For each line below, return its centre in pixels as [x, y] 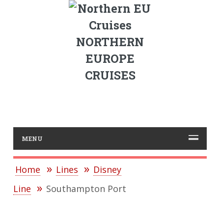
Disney [108, 170]
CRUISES [110, 75]
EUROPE [110, 58]
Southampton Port [86, 189]
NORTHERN [110, 42]
